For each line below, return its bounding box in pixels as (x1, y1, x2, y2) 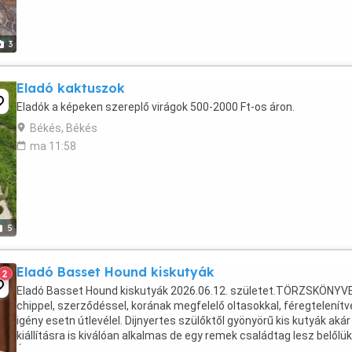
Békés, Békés (30, 122, 97, 134)
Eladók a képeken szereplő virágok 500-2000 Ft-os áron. (16, 101, 295, 113)
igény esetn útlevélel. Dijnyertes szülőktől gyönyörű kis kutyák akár (16, 314, 350, 327)
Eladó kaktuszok (16, 80, 125, 96)
